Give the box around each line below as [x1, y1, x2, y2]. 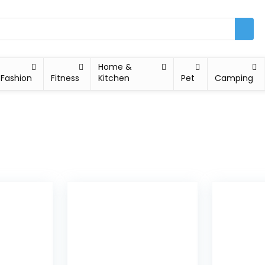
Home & [98, 61, 132, 73]
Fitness [50, 72, 79, 84]
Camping [215, 72, 254, 84]
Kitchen [98, 72, 130, 84]
